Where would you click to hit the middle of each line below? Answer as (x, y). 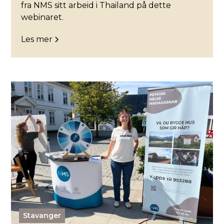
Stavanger (42, 216)
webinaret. (42, 17)
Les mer (37, 39)
